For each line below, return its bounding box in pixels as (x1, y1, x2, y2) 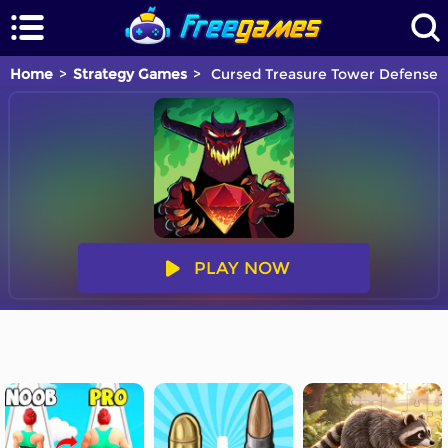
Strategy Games (73, 65, 187, 83)
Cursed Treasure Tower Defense (207, 65, 438, 83)
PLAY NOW (193, 258, 290, 278)
